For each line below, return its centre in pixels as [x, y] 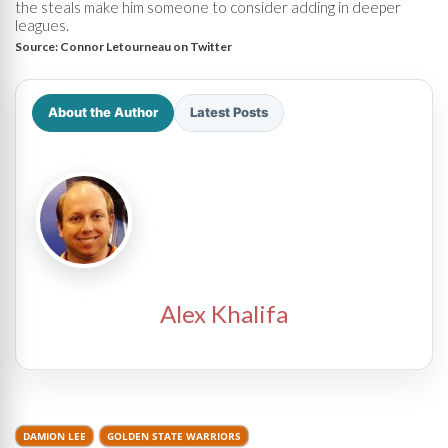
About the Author [103, 112]
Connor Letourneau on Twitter [146, 46]
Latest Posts [229, 112]
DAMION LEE [54, 435]
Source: [37, 46]
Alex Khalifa [224, 313]
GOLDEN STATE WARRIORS [174, 435]
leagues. [42, 24]
